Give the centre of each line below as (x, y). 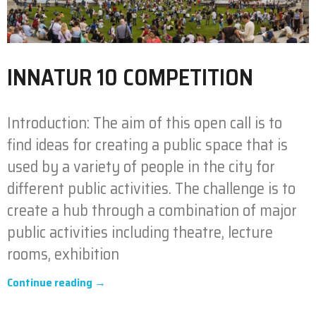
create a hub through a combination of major (152, 210)
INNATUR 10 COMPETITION (130, 77)
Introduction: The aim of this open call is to (145, 123)
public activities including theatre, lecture (140, 232)
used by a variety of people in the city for (141, 166)
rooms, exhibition (63, 254)
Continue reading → (56, 282)
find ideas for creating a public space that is (147, 145)
